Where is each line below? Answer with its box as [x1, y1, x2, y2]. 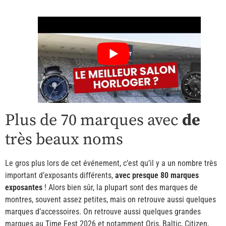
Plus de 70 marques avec [5, 110, 182, 131]
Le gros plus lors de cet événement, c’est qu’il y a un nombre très [5, 158, 217, 168]
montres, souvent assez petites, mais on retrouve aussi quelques [5, 194, 216, 204]
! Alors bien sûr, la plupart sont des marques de [42, 182, 198, 192]
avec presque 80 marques [115, 170, 199, 180]
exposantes [5, 182, 42, 192]
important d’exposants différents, [5, 170, 115, 180]
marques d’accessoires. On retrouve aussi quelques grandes [5, 206, 201, 216]
